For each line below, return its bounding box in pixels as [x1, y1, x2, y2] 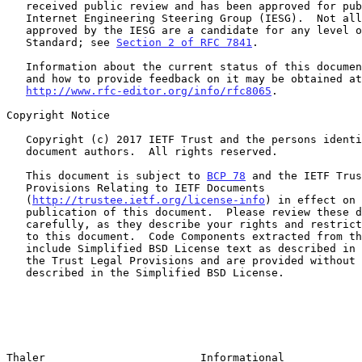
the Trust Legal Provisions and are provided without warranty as [6, 254, 26, 267]
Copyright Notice [6, 108, 110, 121]
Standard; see [26, 36, 116, 48]
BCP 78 [207, 169, 246, 182]
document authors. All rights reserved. [6, 145, 26, 158]
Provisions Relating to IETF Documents [6, 181, 26, 194]
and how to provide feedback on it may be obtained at [6, 72, 26, 85]
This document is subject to [26, 169, 207, 182]
